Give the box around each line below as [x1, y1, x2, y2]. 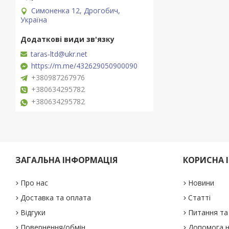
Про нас [20, 178, 49, 188]
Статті [188, 193, 211, 203]
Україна [20, 14, 47, 25]
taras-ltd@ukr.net [31, 49, 87, 59]
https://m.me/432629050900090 [31, 61, 138, 71]
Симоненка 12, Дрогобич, [31, 5, 120, 15]
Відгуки [20, 208, 46, 218]
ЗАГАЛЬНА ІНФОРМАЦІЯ [15, 154, 118, 166]
